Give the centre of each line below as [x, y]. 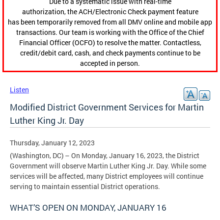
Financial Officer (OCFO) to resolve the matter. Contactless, [110, 43]
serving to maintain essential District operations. [88, 187]
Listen [19, 90]
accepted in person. [110, 63]
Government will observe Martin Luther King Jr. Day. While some [108, 166]
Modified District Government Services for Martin [107, 107]
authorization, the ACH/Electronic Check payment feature [110, 12]
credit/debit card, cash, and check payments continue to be [110, 53]
